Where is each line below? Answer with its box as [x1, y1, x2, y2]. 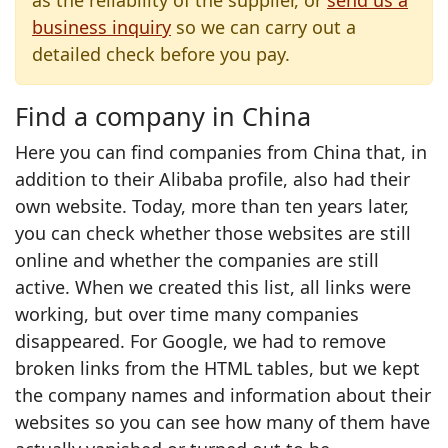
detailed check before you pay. [32, 42, 290, 66]
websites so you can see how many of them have [15, 410, 430, 434]
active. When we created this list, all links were [15, 275, 411, 299]
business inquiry [32, 15, 171, 39]
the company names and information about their [15, 383, 431, 407]
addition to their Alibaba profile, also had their [15, 167, 410, 191]
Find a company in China [15, 99, 311, 133]
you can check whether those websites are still [15, 221, 411, 245]
